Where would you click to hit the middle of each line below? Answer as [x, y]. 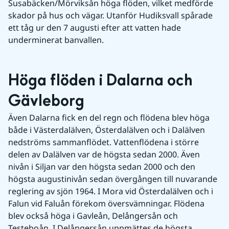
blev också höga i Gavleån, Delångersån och [93, 216]
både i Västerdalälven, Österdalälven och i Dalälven [107, 130]
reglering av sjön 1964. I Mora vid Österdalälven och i [111, 191]
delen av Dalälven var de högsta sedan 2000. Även [104, 155]
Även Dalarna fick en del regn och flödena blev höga [109, 118]
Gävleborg [46, 101]
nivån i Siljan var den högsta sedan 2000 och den [102, 167]
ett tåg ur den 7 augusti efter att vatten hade [95, 28]
